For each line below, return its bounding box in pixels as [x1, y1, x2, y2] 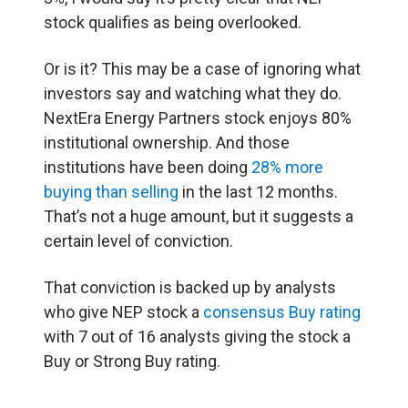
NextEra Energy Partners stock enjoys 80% [44, 107, 352, 127]
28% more [251, 157, 323, 177]
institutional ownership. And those [44, 132, 290, 152]
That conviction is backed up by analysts [44, 277, 336, 297]
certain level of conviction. [44, 230, 240, 250]
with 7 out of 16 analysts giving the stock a [44, 326, 351, 346]
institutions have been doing [44, 157, 251, 177]
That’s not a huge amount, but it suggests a [44, 206, 353, 226]
